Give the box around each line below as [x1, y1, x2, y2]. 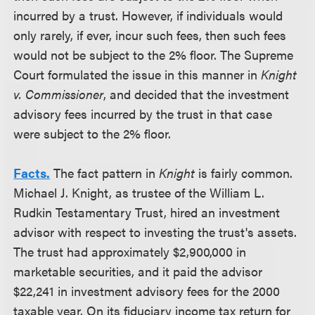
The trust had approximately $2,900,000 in [13, 243, 247, 260]
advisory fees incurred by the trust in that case [13, 105, 273, 122]
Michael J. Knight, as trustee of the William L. [13, 184, 265, 201]
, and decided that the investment [103, 85, 290, 103]
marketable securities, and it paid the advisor [13, 262, 263, 280]
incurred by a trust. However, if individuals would [13, 6, 283, 24]
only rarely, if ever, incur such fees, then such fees [13, 26, 287, 44]
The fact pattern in [50, 164, 160, 181]
